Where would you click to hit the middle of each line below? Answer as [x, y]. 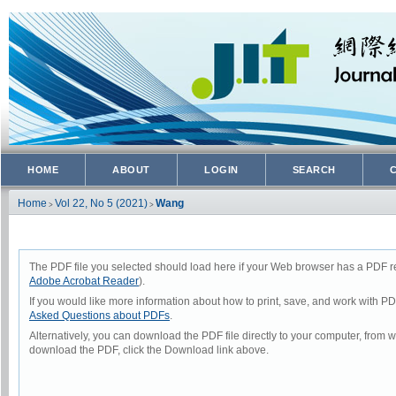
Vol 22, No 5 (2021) [101, 204]
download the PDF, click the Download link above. [149, 350]
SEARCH [314, 170]
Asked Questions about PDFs [99, 316]
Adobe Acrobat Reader [84, 282]
